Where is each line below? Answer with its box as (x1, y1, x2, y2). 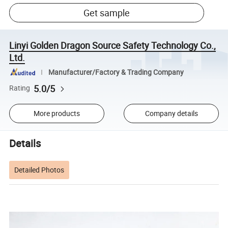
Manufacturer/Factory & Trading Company (48, 67, 184, 77)
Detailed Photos (14, 164, 65, 175)
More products (33, 108, 80, 119)
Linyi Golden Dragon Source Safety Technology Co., (9, 39, 216, 51)
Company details (145, 108, 198, 119)
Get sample (83, 7, 130, 19)
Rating (9, 83, 31, 93)
